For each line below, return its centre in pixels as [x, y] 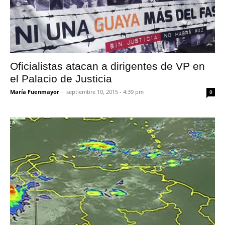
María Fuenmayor [35, 92]
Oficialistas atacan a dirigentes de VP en [107, 66]
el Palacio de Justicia [61, 79]
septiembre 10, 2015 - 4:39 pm [105, 92]
